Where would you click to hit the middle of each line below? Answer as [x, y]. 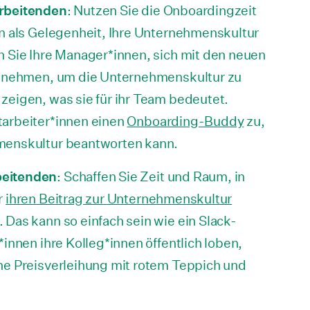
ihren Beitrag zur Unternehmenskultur [119, 198]
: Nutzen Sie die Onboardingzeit [162, 10]
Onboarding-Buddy [185, 121]
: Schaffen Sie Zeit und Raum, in [151, 176]
